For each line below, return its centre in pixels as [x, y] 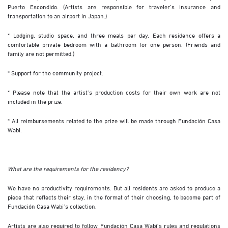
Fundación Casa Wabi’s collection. [52, 206]
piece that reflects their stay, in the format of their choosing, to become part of [114, 197]
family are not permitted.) [41, 53]
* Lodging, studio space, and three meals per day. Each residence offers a [114, 35]
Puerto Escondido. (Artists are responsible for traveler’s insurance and [114, 6]
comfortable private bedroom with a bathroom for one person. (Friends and [114, 44]
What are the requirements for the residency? [68, 168]
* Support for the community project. [55, 73]
